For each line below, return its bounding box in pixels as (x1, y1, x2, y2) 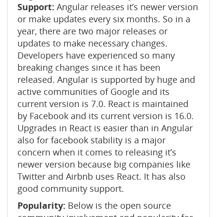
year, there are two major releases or (17, 25, 168, 37)
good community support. (17, 183, 124, 194)
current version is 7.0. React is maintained (17, 98, 188, 109)
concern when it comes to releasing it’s (17, 146, 176, 158)
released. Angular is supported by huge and (17, 74, 195, 85)
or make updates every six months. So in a (17, 13, 190, 25)
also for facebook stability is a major (17, 134, 166, 146)
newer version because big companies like (17, 158, 190, 170)
